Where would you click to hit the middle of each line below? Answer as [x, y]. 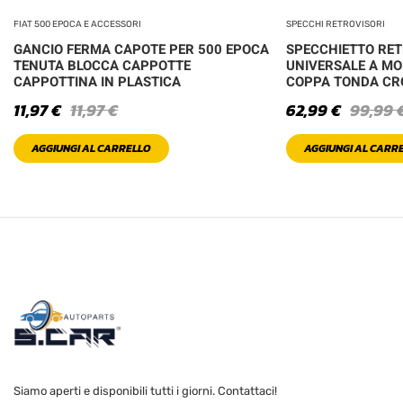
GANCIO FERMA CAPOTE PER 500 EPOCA [141, 50]
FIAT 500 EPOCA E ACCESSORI [77, 25]
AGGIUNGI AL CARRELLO [91, 149]
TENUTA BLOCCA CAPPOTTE [102, 66]
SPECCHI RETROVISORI [336, 25]
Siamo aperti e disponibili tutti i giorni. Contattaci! [145, 390]
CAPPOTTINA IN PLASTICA [97, 82]
